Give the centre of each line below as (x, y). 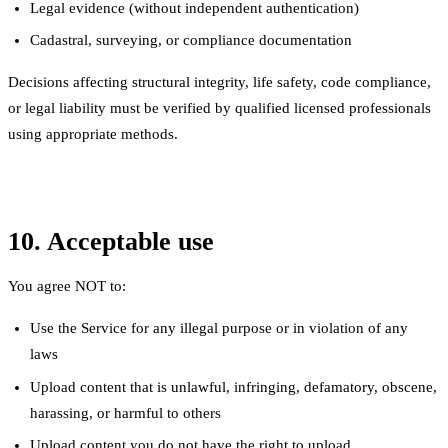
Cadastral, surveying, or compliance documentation (191, 40)
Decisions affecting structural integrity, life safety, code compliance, (219, 82)
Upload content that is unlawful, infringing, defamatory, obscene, (234, 386)
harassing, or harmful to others (126, 412)
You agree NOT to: (67, 286)
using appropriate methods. (93, 134)
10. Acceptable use (111, 242)
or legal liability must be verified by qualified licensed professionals (219, 108)
